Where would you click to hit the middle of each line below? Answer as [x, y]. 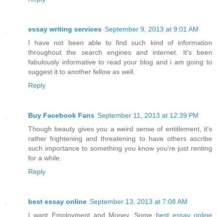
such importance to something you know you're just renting [120, 148]
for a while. [45, 158]
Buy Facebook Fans [61, 116]
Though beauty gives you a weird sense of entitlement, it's [120, 129]
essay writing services [65, 29]
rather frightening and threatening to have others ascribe [120, 139]
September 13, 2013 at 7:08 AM [139, 202]
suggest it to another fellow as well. [82, 72]
